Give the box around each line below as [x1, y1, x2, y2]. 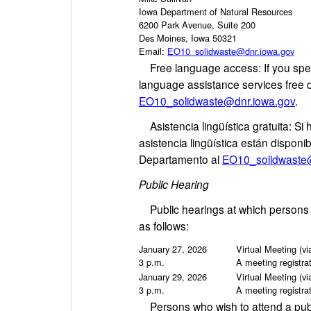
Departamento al [139, 151, 222, 167]
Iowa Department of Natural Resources [139, 5, 292, 18]
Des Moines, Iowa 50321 [139, 31, 237, 44]
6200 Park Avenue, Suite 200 [139, 18, 255, 31]
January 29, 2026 [139, 270, 207, 283]
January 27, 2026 [139, 242, 207, 255]
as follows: [139, 218, 189, 233]
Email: [139, 44, 167, 58]
